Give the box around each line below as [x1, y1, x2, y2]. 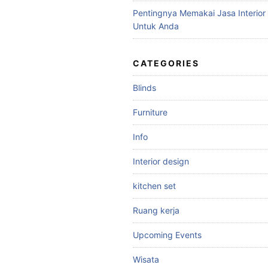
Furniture [133, 107, 167, 117]
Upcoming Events [133, 230, 202, 240]
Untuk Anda [133, 21, 179, 31]
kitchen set [133, 181, 176, 191]
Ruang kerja [133, 205, 179, 215]
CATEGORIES [133, 58, 199, 68]
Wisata [133, 254, 159, 264]
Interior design [133, 156, 189, 166]
